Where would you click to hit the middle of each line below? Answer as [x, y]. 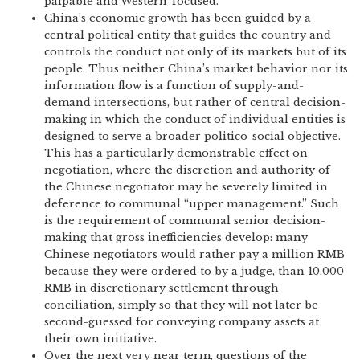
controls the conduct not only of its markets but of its [195, 52]
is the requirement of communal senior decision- [185, 221]
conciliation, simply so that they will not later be [181, 305]
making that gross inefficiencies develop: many [176, 237]
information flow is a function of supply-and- [174, 86]
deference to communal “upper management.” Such [192, 204]
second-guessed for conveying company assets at [182, 322]
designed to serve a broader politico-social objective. [192, 136]
